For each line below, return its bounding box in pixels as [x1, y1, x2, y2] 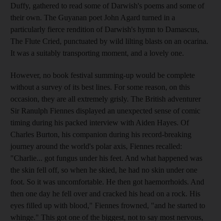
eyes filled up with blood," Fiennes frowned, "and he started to [10, 201, 205, 210]
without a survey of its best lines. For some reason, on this [10, 82, 190, 91]
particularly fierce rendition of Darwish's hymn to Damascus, [10, 25, 199, 34]
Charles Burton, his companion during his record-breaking [10, 130, 191, 139]
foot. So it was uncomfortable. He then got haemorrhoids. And [10, 177, 204, 186]
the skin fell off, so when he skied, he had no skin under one [10, 165, 197, 174]
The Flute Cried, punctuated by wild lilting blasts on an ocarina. [10, 37, 208, 45]
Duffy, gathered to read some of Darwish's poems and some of [10, 1, 204, 10]
